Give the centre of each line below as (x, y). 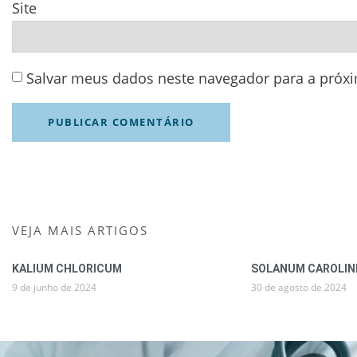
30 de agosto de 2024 (299, 288)
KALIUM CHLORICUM (67, 269)
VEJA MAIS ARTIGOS (80, 231)
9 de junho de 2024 (54, 288)
